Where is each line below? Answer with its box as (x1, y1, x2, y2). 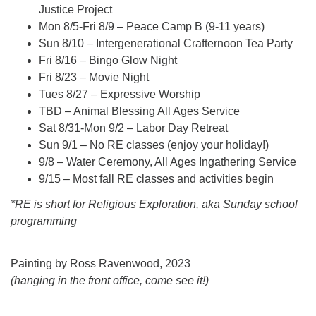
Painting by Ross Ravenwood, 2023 (11, 257, 190, 269)
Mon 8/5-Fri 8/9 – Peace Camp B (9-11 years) (39, 20, 265, 32)
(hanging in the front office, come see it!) (11, 274, 209, 286)
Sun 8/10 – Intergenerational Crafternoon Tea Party (39, 37, 293, 49)
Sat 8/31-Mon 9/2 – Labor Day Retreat (39, 122, 228, 134)
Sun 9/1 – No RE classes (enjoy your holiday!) (39, 139, 269, 151)
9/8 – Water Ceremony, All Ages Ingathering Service (39, 156, 296, 168)
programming (11, 215, 77, 227)
